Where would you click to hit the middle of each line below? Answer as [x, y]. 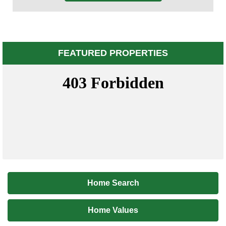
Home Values [113, 210]
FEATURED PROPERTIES [113, 53]
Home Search [113, 183]
